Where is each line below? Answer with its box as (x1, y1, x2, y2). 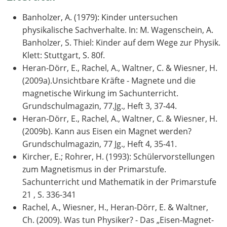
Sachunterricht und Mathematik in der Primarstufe (22, 176, 216, 187)
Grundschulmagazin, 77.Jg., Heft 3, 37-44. (22, 100, 177, 111)
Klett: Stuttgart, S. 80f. (22, 49, 105, 61)
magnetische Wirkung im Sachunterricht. (22, 87, 178, 99)
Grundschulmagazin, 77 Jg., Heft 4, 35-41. (22, 138, 177, 149)
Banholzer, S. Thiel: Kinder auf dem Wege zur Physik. (22, 36, 220, 48)
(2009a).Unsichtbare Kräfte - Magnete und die (22, 74, 196, 86)
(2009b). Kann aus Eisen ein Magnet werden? (22, 125, 192, 137)
